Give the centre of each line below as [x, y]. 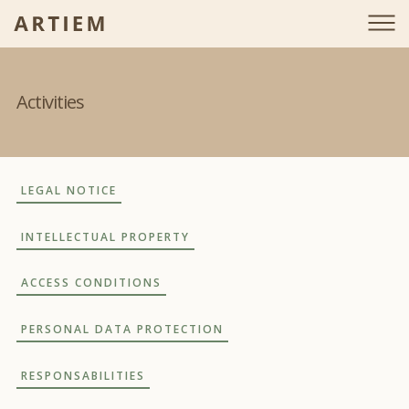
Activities [50, 102]
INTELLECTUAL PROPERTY [105, 236]
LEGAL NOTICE [69, 190]
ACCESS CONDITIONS [91, 283]
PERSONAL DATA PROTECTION [122, 330]
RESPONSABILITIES [83, 375]
